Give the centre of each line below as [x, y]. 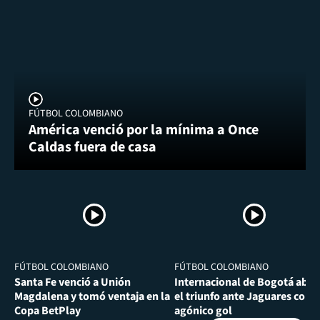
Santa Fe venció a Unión [72, 282]
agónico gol [203, 310]
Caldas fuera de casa [92, 147]
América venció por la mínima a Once [144, 130]
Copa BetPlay [47, 310]
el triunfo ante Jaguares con [243, 296]
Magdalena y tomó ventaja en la [92, 296]
